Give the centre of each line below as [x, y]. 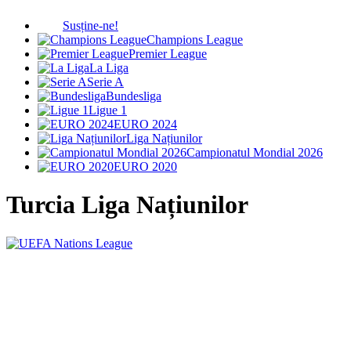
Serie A [105, 82]
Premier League [168, 54]
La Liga [109, 68]
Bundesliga [134, 96]
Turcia [44, 205]
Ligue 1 [108, 110]
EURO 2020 [145, 166]
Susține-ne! [90, 25]
